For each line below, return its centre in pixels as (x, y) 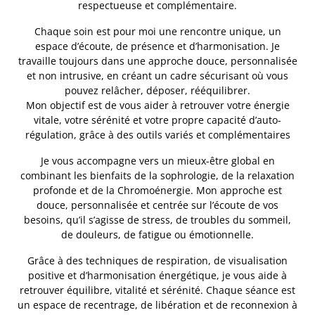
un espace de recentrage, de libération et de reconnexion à (157, 304)
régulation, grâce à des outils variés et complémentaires (157, 134)
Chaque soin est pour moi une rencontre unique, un (157, 31)
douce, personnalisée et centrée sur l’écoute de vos (157, 205)
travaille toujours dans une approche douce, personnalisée (157, 60)
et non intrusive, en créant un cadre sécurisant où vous (157, 75)
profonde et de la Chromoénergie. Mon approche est (157, 190)
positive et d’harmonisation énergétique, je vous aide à (157, 275)
